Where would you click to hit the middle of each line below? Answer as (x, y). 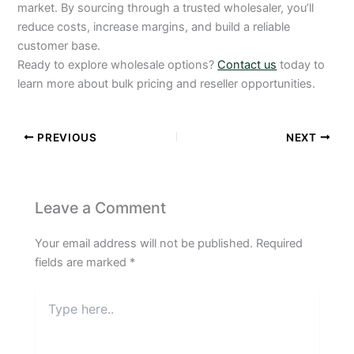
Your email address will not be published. (144, 243)
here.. (49, 311)
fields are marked (83, 262)
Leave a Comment (101, 208)
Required (280, 243)
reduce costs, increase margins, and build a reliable (154, 26)
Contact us (247, 64)
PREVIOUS (66, 137)
